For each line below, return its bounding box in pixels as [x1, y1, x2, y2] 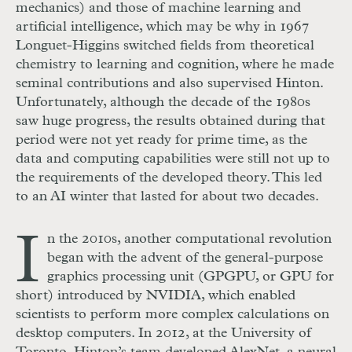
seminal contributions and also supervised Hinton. [16, 76, 323, 91]
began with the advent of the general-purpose [47, 251, 323, 266]
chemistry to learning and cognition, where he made [16, 57, 334, 72]
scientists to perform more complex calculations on [16, 307, 329, 322]
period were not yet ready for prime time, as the [16, 133, 307, 148]
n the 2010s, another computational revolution [47, 232, 332, 247]
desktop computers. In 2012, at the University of [16, 326, 311, 341]
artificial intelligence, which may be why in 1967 [16, 20, 309, 35]
